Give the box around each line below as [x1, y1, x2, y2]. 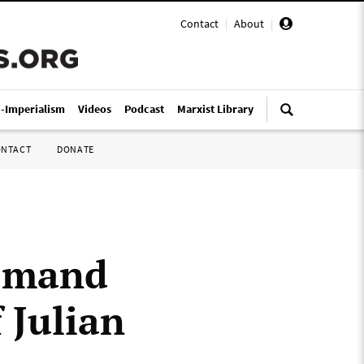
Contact [180, 16, 219, 31]
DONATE [57, 143, 94, 155]
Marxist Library [177, 102, 253, 116]
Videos [78, 102, 111, 116]
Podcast [124, 102, 164, 116]
